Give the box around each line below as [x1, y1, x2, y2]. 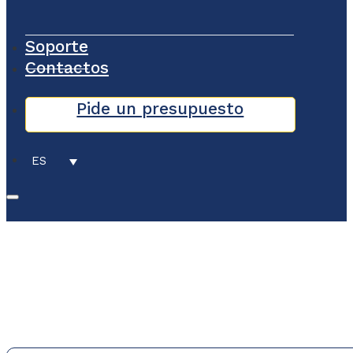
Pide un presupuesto [76, 98, 244, 119]
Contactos [25, 58, 109, 78]
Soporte [25, 36, 88, 57]
